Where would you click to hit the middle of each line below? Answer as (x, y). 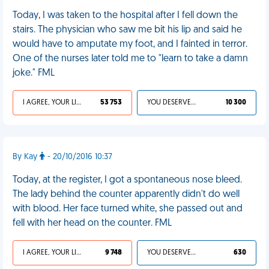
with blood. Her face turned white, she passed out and (128, 209)
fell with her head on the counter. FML (92, 223)
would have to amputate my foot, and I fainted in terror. (130, 44)
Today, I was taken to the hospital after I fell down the (125, 16)
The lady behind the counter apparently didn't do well (126, 195)
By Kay (26, 157)
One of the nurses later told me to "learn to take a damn (130, 59)
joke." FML (34, 73)
